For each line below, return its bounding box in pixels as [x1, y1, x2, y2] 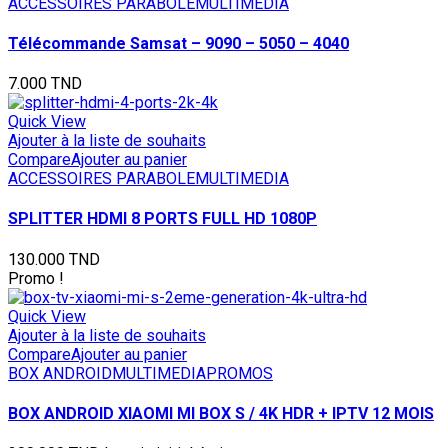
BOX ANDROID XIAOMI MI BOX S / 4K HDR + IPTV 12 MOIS [8, 404, 434, 424]
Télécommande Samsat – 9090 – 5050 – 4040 [8, 33, 349, 53]
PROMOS [206, 363, 273, 383]
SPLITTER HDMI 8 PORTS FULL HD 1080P [8, 209, 317, 229]
